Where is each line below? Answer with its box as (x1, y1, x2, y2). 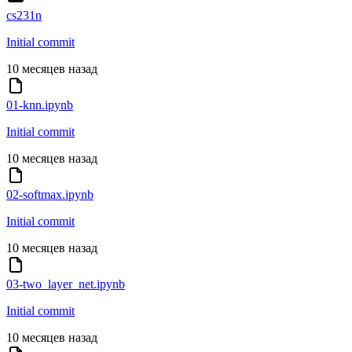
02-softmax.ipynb (6, 188, 93, 202)
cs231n (6, 9, 42, 23)
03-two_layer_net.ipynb (6, 277, 125, 291)
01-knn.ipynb (6, 98, 73, 112)
